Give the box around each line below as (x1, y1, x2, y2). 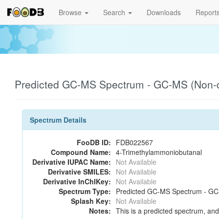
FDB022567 (116, 137, 153, 147)
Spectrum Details (30, 115, 87, 125)
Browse (59, 7, 84, 17)
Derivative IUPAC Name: (32, 157, 111, 167)
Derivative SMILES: (48, 167, 111, 176)
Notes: (89, 206, 111, 216)
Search (103, 7, 127, 17)
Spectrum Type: (59, 186, 111, 196)
